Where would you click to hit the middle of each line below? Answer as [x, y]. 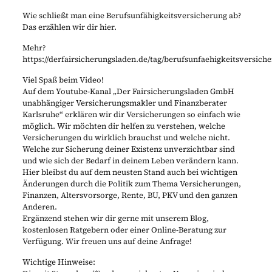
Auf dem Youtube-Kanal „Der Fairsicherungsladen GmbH [128, 92]
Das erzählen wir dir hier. [69, 27]
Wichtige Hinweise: [59, 262]
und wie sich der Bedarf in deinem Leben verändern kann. [130, 161]
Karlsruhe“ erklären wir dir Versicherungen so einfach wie [131, 115]
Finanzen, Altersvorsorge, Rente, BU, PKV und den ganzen [130, 195]
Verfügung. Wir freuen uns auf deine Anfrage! [107, 242]
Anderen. [39, 207]
